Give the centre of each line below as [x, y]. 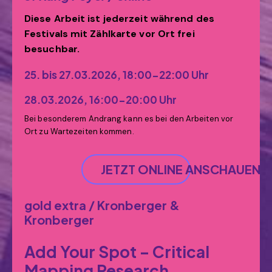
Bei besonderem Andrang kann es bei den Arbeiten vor [129, 119]
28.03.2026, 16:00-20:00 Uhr [100, 100]
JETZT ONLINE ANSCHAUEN [181, 169]
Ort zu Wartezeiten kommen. [79, 132]
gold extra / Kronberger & [102, 205]
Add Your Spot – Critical [117, 252]
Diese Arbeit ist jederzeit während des [119, 19]
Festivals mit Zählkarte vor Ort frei [110, 34]
